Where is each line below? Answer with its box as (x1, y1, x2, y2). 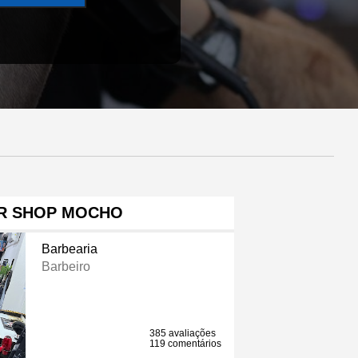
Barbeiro (41, 260, 90, 274)
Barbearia (41, 242, 97, 257)
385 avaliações (149, 328, 217, 340)
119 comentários (149, 338, 222, 350)
